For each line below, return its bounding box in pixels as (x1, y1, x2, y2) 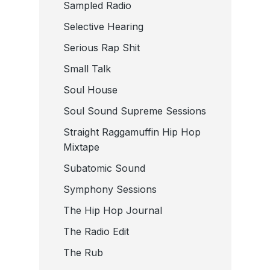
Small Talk (63, 62, 111, 75)
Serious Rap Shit (63, 41, 140, 54)
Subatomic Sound (63, 162, 145, 174)
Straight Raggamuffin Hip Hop (63, 125, 201, 138)
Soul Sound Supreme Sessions (63, 104, 206, 117)
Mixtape (63, 140, 99, 153)
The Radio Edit (63, 225, 129, 237)
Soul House (63, 83, 118, 96)
